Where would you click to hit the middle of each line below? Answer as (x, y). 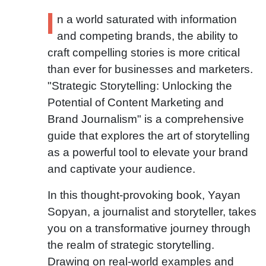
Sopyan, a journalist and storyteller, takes (152, 211)
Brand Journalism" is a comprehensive (146, 119)
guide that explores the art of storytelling (149, 135)
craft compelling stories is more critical (144, 52)
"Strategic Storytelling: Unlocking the (140, 85)
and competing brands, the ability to (148, 36)
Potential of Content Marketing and (136, 102)
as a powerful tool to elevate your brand (148, 152)
